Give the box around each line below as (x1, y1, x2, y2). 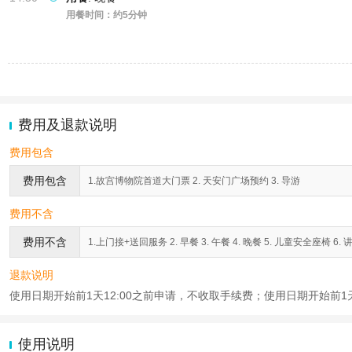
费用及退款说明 (18, 116, 117, 133)
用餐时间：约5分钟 (66, 9, 147, 21)
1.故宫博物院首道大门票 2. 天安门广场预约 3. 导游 (88, 174, 300, 186)
